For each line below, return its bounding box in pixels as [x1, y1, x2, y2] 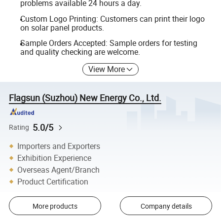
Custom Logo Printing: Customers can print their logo [20, 13, 205, 24]
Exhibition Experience [17, 152, 92, 163]
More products [32, 201, 77, 211]
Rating [9, 122, 30, 132]
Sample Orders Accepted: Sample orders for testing [20, 37, 197, 49]
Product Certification [17, 176, 89, 187]
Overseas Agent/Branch [17, 164, 100, 175]
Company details [140, 201, 192, 211]
